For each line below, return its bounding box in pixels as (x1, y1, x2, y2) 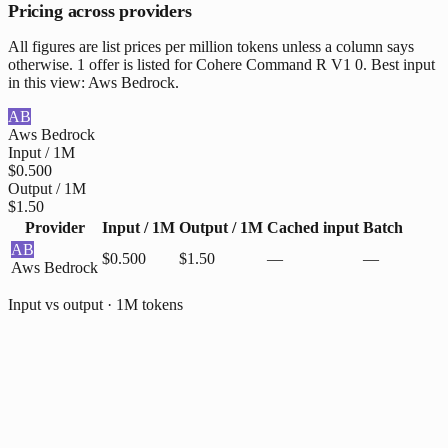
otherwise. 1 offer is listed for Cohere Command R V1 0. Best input (8, 56, 435, 74)
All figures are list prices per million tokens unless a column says (8, 38, 414, 56)
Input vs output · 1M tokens (8, 296, 183, 314)
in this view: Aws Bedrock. (8, 74, 179, 92)
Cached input (267, 219, 359, 237)
